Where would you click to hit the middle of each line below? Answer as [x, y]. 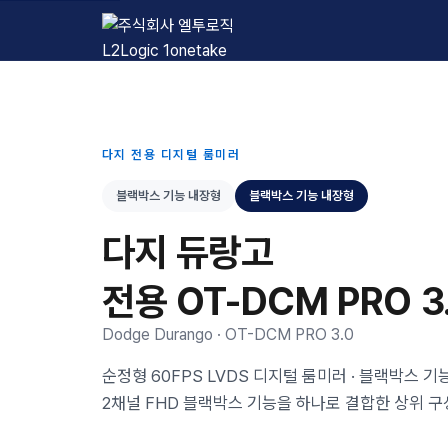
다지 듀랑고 [188, 252]
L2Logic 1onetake [163, 41]
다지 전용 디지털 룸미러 [171, 154]
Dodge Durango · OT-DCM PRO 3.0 [228, 334]
